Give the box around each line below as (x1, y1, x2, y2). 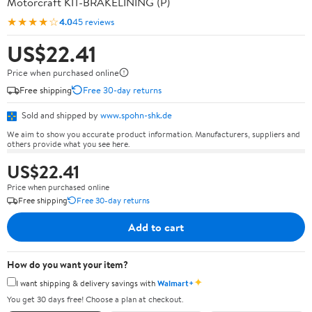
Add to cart (128, 219, 184, 235)
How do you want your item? (7, 257, 128, 272)
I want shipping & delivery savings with (16, 276, 157, 289)
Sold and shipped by (19, 109, 100, 121)
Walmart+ (157, 276, 194, 289)
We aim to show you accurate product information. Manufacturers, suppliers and (7, 127, 300, 140)
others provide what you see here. (7, 137, 130, 150)
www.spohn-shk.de (100, 109, 172, 121)
